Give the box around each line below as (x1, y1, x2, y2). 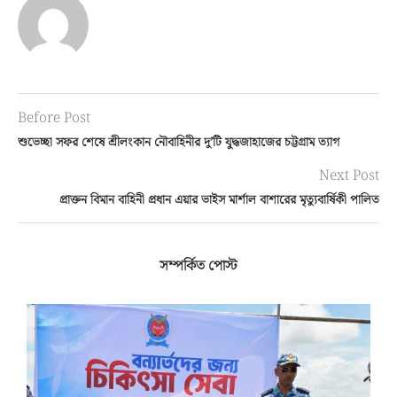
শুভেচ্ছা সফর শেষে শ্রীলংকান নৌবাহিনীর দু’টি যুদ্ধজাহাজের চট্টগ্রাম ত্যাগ (18, 133, 339, 152)
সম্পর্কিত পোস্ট (160, 255, 237, 277)
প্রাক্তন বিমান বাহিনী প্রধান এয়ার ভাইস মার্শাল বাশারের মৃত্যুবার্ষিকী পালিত (59, 191, 379, 210)
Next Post (319, 165, 379, 187)
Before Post (18, 107, 90, 129)
